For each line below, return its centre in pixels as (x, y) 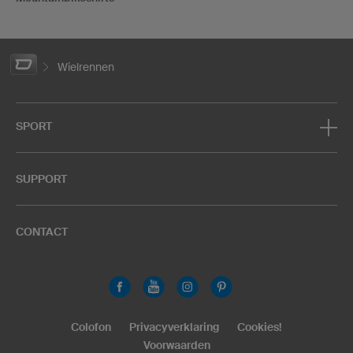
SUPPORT (41, 178)
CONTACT (42, 231)
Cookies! (260, 327)
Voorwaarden (176, 345)
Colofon (91, 327)
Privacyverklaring (174, 327)
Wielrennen (86, 67)
